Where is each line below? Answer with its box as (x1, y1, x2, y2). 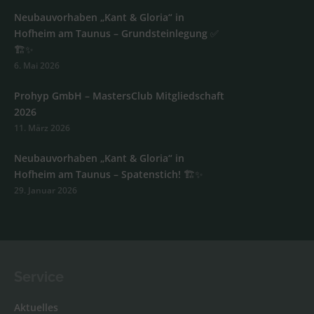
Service (14, 268, 64, 285)
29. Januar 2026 (14, 184, 77, 196)
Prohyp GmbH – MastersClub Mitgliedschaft (14, 88, 224, 102)
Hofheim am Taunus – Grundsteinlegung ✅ (14, 26, 219, 40)
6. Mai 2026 (14, 60, 60, 71)
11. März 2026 (14, 122, 70, 133)
